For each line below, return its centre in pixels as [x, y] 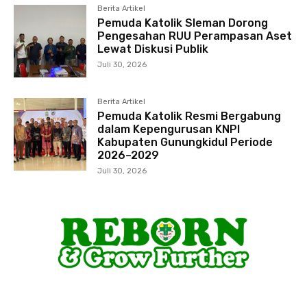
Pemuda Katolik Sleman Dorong [183, 23]
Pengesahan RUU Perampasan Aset [195, 36]
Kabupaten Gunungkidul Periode [185, 142]
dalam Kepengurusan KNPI [169, 129]
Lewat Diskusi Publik [153, 49]
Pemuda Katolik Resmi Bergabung [189, 116]
